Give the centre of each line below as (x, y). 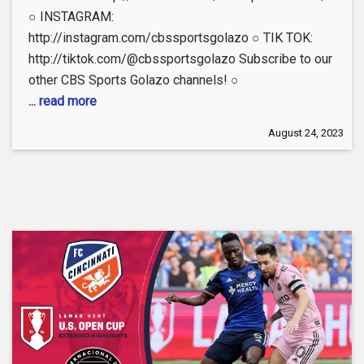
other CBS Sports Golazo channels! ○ (134, 80)
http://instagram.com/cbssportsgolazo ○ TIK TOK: (171, 38)
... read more (63, 102)
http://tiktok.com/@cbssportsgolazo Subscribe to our (180, 59)
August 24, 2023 (306, 133)
